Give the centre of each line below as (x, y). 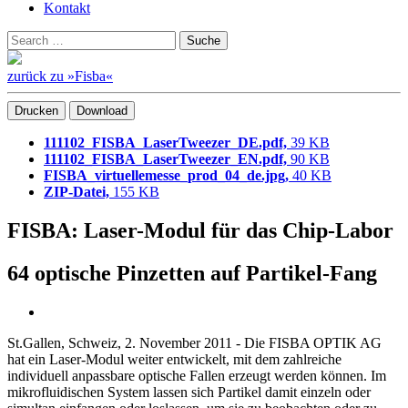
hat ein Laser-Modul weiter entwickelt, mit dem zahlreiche (174, 359)
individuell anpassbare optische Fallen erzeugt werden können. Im (197, 375)
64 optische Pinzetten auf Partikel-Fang (192, 273)
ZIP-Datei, (76, 192)
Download (102, 111)
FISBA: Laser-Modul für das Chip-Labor (200, 230)
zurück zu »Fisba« (60, 76)
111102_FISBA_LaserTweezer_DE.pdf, (167, 143)
